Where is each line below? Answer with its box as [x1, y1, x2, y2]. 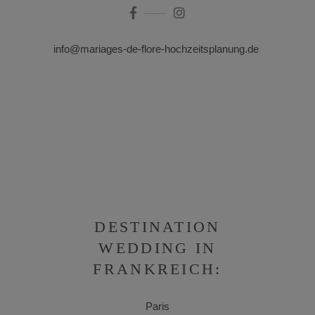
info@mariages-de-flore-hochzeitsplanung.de [53, 43, 262, 56]
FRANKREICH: [93, 260, 222, 278]
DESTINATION [94, 218, 221, 236]
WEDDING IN [98, 239, 217, 257]
